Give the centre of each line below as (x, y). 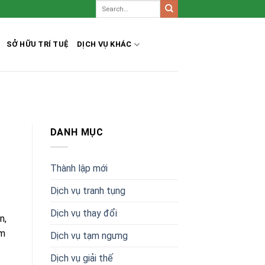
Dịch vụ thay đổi (83, 213)
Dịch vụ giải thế (81, 258)
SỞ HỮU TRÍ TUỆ (38, 44)
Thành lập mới (79, 168)
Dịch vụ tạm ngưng (89, 235)
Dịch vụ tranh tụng (88, 190)
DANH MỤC (77, 132)
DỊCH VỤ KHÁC (104, 44)
